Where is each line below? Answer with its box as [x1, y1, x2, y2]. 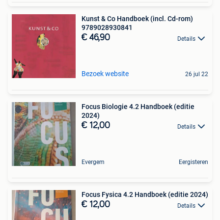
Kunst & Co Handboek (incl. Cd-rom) [82, 15, 193, 23]
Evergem [82, 159, 105, 166]
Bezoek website [82, 70, 129, 78]
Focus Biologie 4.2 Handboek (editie [82, 103, 194, 111]
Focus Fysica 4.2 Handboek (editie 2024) [82, 191, 208, 199]
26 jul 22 [185, 71, 208, 78]
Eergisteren [179, 159, 208, 166]
